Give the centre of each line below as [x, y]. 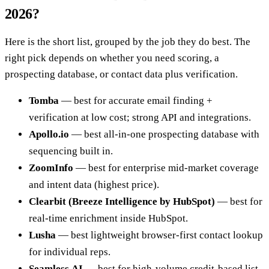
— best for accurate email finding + [136, 101]
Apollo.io [49, 134]
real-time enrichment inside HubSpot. [108, 219]
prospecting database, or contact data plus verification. [121, 74]
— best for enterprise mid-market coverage [166, 168]
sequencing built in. [71, 151]
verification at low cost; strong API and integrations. [140, 118]
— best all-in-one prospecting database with [164, 134]
